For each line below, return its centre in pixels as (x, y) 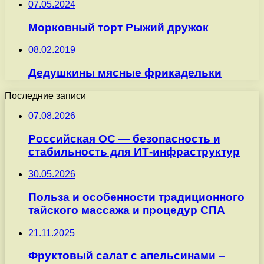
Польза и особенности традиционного (136, 197)
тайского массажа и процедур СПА (127, 210)
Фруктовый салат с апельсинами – (127, 256)
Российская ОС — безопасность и (124, 138)
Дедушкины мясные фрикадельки (125, 73)
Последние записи (45, 95)
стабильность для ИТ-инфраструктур (134, 151)
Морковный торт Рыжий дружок (118, 27)
